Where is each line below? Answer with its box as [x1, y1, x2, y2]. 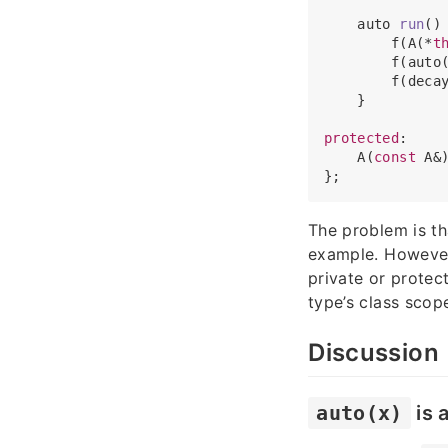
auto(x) [316, 400, 403, 425]
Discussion [308, 338, 439, 368]
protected [324, 130, 400, 147]
